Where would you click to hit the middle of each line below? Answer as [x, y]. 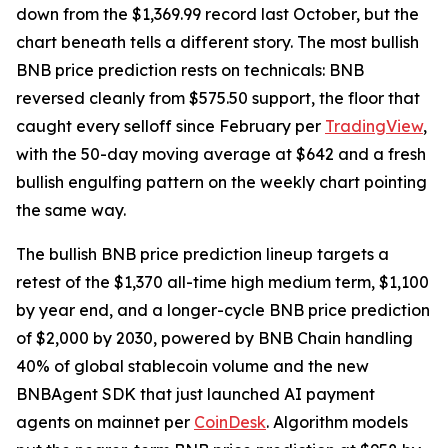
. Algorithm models [337, 422]
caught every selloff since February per [170, 126]
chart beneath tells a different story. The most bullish [217, 42]
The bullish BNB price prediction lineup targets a [202, 254]
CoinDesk [230, 422]
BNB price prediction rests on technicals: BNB [190, 70]
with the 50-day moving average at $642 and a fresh [221, 154]
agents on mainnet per [105, 422]
